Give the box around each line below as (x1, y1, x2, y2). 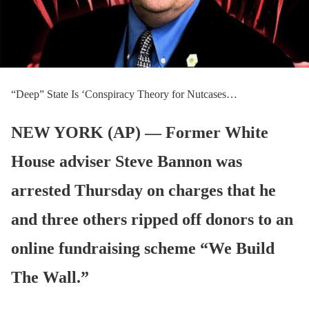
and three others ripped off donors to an (11, 210, 293, 228)
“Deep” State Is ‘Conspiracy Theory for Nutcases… (11, 88, 237, 100)
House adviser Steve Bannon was (11, 152, 242, 170)
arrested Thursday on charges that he (11, 181, 276, 199)
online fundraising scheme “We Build (11, 239, 275, 257)
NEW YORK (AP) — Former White (11, 123, 268, 141)
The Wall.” (11, 268, 89, 286)
